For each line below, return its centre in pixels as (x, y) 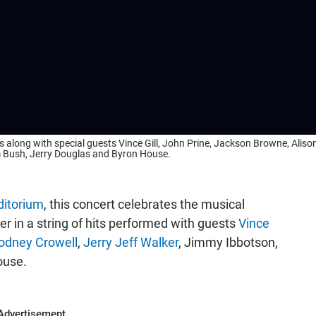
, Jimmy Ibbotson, (228, 242)
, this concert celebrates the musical (144, 204)
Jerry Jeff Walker (131, 242)
